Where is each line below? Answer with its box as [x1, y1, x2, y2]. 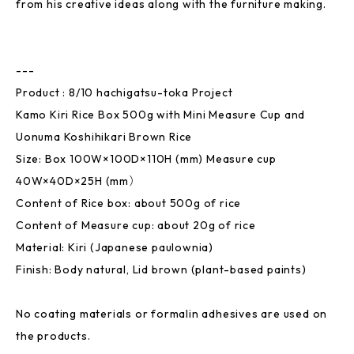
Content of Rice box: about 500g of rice [16, 196, 242, 210]
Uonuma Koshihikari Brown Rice [16, 130, 193, 144]
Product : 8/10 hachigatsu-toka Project [16, 85, 233, 100]
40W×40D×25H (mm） [16, 174, 141, 188]
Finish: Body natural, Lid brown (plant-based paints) [16, 262, 307, 277]
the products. [16, 329, 91, 343]
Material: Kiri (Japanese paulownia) [16, 240, 213, 254]
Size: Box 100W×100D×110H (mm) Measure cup [16, 152, 277, 166]
